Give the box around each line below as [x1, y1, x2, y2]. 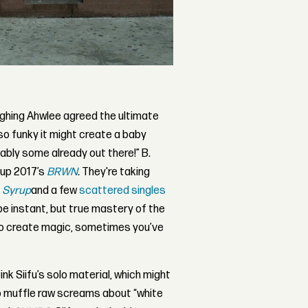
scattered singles [79, 184, 166, 197]
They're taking [80, 165, 151, 179]
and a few [31, 184, 80, 197]
